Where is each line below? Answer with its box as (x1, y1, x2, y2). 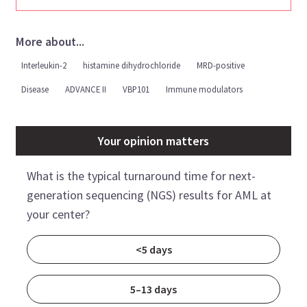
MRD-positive (197, 59, 245, 71)
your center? (27, 206, 90, 222)
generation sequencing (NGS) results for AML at (27, 186, 272, 203)
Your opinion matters (98, 132, 209, 149)
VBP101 (123, 83, 150, 95)
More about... (16, 34, 85, 49)
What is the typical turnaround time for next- (27, 167, 256, 184)
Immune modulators (166, 83, 243, 95)
